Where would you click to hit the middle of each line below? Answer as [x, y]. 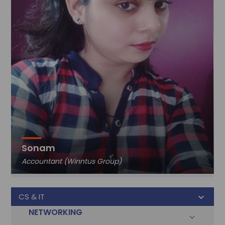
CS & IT [32, 196]
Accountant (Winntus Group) [71, 161]
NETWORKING [56, 212]
